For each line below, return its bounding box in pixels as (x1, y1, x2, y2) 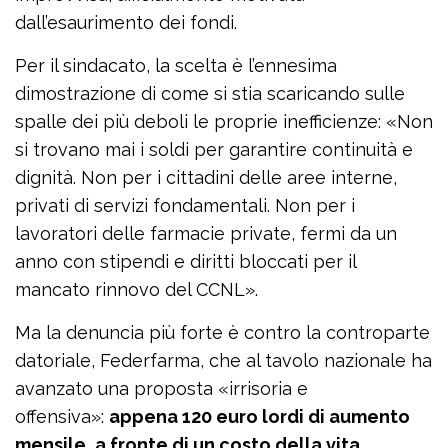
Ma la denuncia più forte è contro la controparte (15, 322, 430, 344)
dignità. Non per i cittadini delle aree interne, (15, 167, 397, 189)
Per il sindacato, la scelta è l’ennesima (15, 55, 337, 77)
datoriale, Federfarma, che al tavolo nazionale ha (15, 350, 432, 372)
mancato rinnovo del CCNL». (15, 279, 258, 301)
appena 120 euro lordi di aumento (109, 406, 410, 428)
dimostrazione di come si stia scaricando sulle (15, 83, 405, 105)
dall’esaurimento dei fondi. (15, 12, 237, 34)
